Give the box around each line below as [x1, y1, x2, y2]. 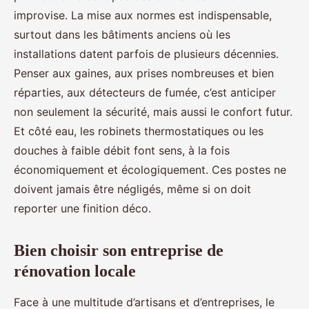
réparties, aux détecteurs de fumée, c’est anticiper [14, 86, 276, 100]
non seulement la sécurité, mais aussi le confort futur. [14, 105, 292, 119]
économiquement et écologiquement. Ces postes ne [14, 163, 286, 177]
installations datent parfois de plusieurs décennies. [14, 47, 279, 61]
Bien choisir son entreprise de [14, 241, 223, 260]
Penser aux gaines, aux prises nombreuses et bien [14, 66, 274, 81]
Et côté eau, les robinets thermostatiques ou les [14, 124, 263, 139]
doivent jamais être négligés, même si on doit [14, 182, 251, 197]
